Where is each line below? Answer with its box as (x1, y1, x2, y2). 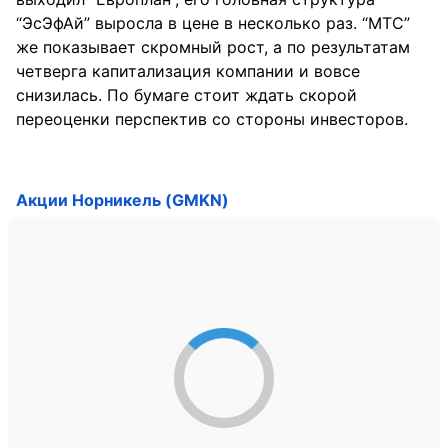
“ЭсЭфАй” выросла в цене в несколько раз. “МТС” (16, 13, 410, 33)
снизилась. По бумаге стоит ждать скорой (16, 85, 357, 105)
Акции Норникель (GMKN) (16, 190, 229, 210)
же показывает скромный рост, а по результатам (16, 37, 410, 57)
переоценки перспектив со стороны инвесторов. (16, 109, 408, 129)
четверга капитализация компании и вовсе (16, 61, 360, 81)
